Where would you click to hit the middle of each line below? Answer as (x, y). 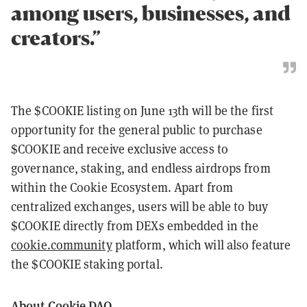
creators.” (56, 38)
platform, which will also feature (201, 245)
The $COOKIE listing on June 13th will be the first (143, 111)
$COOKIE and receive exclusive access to (120, 149)
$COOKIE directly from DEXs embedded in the (135, 226)
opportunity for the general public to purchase (137, 130)
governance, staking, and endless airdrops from (141, 169)
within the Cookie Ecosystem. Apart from (122, 188)
